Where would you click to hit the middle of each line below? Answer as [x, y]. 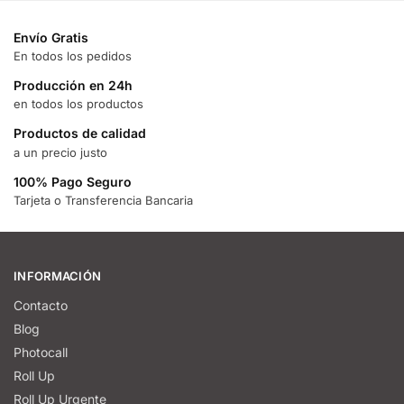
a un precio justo [60, 152]
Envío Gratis [51, 37]
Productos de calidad [80, 133]
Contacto [41, 306]
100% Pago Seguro [73, 181]
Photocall [41, 353]
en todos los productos [78, 104]
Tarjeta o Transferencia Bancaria [103, 201]
